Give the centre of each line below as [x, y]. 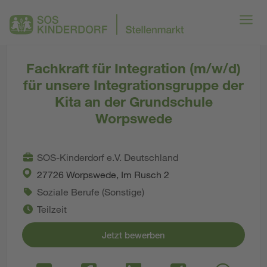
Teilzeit [52, 209]
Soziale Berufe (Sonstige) [91, 192]
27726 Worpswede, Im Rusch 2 [103, 174]
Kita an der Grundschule [133, 101]
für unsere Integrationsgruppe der [133, 85]
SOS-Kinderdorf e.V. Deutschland [108, 157]
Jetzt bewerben [133, 235]
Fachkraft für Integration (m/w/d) [133, 68]
